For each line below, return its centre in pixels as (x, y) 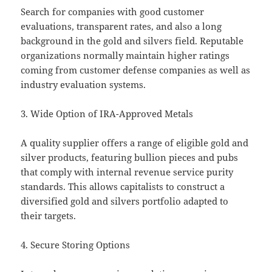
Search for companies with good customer (113, 12)
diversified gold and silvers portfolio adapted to (125, 201)
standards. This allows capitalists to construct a (123, 187)
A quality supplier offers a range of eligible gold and (135, 143)
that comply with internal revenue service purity (127, 172)
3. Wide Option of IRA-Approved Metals (107, 114)
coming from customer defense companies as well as (136, 70)
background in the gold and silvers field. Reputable (132, 41)
